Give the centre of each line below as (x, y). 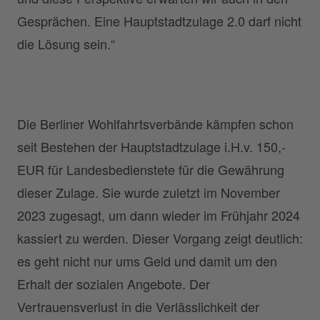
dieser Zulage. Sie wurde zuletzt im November (149, 192)
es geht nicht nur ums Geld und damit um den (147, 261)
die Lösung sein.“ (68, 44)
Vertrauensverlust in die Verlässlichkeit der (138, 307)
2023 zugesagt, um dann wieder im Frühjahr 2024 (159, 215)
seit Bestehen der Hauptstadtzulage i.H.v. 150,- (151, 147)
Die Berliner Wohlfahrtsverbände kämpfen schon (155, 124)
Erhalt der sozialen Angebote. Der (114, 284)
